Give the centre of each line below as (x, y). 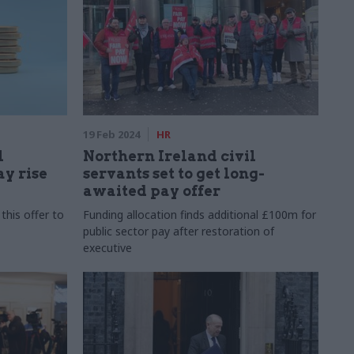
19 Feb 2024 (111, 134)
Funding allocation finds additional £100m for (199, 215)
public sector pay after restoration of (178, 231)
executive (107, 248)
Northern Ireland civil (169, 156)
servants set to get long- (173, 173)
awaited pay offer (151, 191)
